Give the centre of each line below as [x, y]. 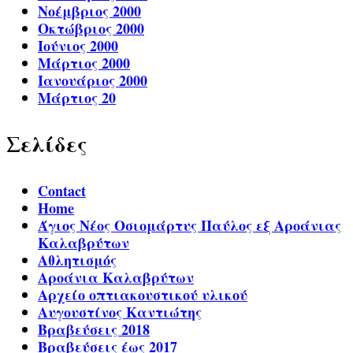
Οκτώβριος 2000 [91, 29]
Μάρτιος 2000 [84, 63]
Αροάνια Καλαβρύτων [116, 278]
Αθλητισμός [77, 260]
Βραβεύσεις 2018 [94, 330]
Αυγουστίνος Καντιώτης [120, 312]
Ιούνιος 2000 [78, 46]
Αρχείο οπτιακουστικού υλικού [143, 295]
